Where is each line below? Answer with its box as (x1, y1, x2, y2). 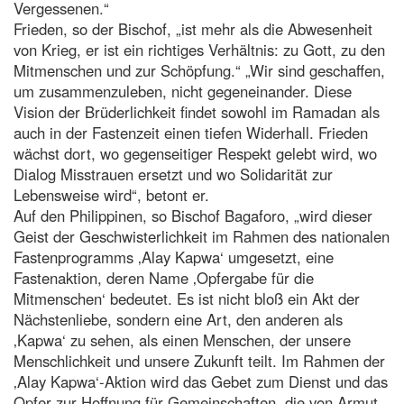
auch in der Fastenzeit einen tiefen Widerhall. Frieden (14, 121, 368, 143)
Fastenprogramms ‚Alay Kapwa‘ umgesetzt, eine (14, 245, 334, 268)
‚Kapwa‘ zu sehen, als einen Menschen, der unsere (14, 328, 351, 351)
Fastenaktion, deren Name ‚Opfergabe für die (14, 266, 314, 289)
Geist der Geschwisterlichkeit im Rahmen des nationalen (14, 225, 390, 247)
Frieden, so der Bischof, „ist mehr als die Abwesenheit (14, 17, 372, 40)
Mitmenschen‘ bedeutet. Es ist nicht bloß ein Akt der (14, 287, 360, 309)
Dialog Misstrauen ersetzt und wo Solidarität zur (14, 162, 333, 185)
